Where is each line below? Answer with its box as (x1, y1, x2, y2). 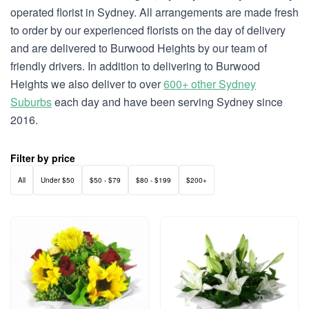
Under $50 (41, 175, 74, 185)
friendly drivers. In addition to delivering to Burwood (10, 58, 260, 74)
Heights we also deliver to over (10, 76, 163, 92)
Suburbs (10, 94, 52, 110)
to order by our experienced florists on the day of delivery (10, 22, 286, 38)
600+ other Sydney (163, 76, 256, 92)
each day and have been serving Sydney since (52, 94, 283, 110)
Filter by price (10, 151, 75, 165)
